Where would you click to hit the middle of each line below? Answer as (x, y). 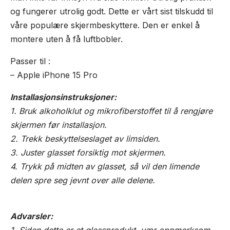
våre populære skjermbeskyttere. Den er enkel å (105, 25)
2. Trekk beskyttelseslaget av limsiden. (85, 139)
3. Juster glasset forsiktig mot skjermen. (88, 152)
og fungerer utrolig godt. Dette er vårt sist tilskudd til (112, 11)
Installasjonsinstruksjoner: (63, 97)
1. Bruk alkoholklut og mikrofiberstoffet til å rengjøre (111, 111)
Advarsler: (32, 216)
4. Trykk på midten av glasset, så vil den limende (105, 166)
